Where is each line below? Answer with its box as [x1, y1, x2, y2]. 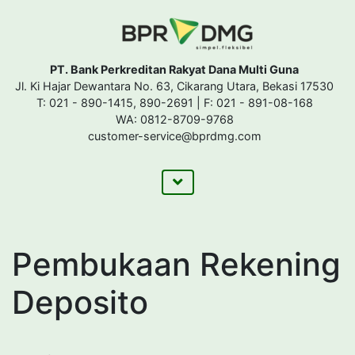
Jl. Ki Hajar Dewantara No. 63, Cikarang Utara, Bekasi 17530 [15, 79, 334, 93]
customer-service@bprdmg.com [87, 129, 261, 143]
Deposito [12, 283, 148, 322]
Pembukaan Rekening [12, 245, 341, 284]
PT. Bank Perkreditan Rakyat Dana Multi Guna [50, 63, 299, 76]
